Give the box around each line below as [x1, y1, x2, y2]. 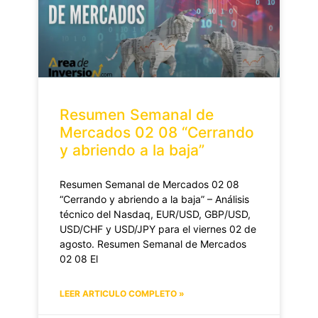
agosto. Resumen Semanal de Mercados [60, 237, 246, 250]
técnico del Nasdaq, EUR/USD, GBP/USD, [60, 207, 251, 220]
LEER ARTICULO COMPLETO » [60, 287, 185, 299]
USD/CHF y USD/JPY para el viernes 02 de [60, 222, 256, 235]
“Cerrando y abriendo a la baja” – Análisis [60, 192, 249, 205]
